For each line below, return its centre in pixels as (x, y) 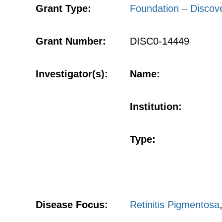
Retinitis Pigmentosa (175, 205)
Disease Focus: (72, 205)
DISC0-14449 (160, 41)
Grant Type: (63, 8)
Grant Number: (71, 41)
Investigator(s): (72, 74)
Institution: (156, 107)
